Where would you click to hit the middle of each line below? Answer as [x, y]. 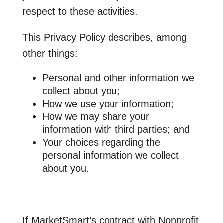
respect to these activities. [80, 11]
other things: [50, 53]
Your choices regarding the [101, 142]
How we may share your [96, 116]
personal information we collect [110, 155]
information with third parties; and [116, 129]
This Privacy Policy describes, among [104, 37]
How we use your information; [108, 103]
